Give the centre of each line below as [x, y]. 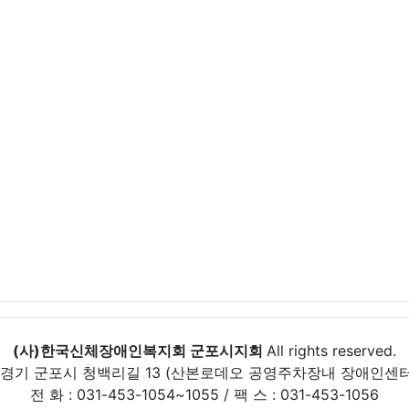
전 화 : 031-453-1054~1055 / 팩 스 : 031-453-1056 [204, 394]
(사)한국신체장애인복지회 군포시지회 [140, 351]
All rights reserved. [331, 351]
